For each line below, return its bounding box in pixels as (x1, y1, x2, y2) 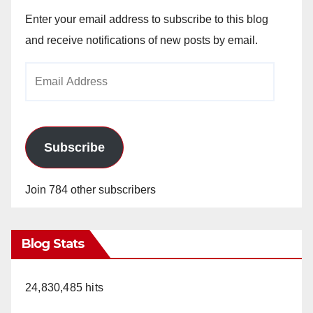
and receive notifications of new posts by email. (25, 34, 258, 46)
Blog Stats (22, 235, 84, 252)
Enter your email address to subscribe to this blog (25, 13, 268, 25)
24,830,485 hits (25, 281, 103, 293)
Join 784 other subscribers (25, 183, 156, 196)
